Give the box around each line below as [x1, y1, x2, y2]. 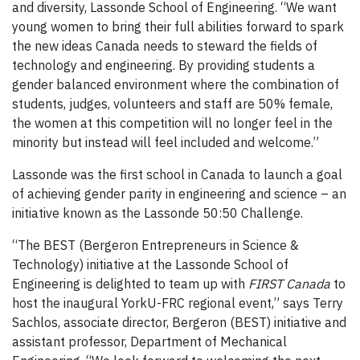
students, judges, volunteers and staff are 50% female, [12, 96, 333, 112]
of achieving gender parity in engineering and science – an [12, 186, 346, 202]
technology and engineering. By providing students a [12, 57, 315, 74]
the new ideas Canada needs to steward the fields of [12, 38, 317, 55]
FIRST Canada [248, 276, 330, 292]
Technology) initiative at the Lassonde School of [12, 256, 288, 273]
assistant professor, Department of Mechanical [12, 333, 287, 350]
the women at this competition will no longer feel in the [12, 115, 333, 132]
